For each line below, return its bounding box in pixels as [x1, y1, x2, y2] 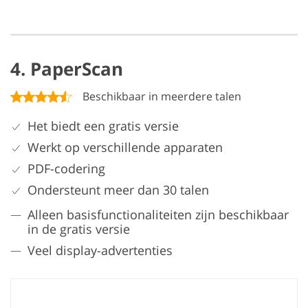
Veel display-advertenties [27, 241, 173, 258]
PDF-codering [27, 159, 105, 177]
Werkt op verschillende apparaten [27, 138, 223, 155]
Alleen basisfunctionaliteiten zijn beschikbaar [27, 206, 289, 223]
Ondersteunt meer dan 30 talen [27, 181, 209, 198]
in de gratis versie [27, 220, 130, 237]
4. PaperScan [10, 56, 123, 81]
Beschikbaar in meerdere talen [82, 88, 241, 104]
